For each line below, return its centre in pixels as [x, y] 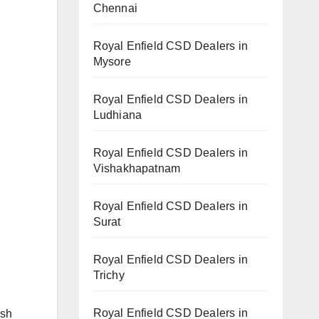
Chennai [115, 8]
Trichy [109, 275]
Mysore [112, 61]
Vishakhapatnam [137, 168]
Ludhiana [117, 115]
